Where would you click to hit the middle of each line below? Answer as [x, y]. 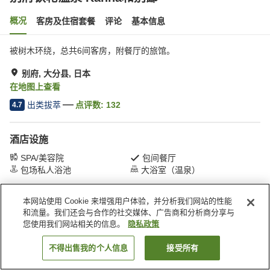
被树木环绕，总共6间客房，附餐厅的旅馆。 [92, 51]
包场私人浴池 [46, 170]
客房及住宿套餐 [66, 21]
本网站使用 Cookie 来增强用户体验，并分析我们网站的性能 [128, 201]
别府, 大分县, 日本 [56, 74]
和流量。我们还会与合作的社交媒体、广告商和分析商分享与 [129, 212]
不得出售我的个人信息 [88, 248]
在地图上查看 [35, 87]
